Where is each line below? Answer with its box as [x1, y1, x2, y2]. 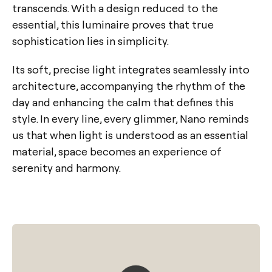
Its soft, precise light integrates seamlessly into [12, 62, 250, 76]
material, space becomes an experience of [12, 144, 222, 158]
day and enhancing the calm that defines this [12, 95, 234, 109]
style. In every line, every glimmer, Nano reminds [12, 111, 249, 126]
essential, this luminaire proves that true [12, 17, 214, 32]
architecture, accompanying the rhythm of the [12, 78, 245, 93]
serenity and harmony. [12, 160, 121, 175]
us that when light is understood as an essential [12, 127, 248, 142]
